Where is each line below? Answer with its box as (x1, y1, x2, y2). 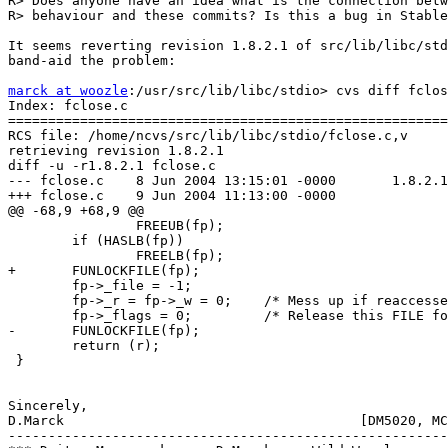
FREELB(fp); (8, 248, 224, 264)
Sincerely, (8, 398, 88, 414)
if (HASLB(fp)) (8, 233, 184, 249)
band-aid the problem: (8, 53, 176, 69)
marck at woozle (8, 83, 128, 99)
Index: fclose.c (8, 98, 128, 114)
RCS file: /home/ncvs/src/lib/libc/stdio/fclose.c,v (8, 128, 408, 144)
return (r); (8, 338, 160, 354)
